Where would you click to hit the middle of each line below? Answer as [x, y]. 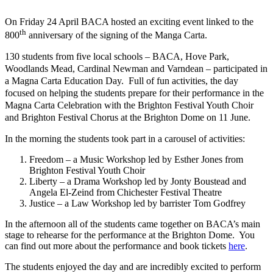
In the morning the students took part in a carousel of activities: [125, 139]
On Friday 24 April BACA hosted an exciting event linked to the [129, 22]
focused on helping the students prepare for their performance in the [134, 93]
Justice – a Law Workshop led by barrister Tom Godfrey [137, 204]
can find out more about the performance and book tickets [117, 246]
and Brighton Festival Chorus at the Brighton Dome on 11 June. [128, 118]
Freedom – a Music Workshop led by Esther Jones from [136, 160]
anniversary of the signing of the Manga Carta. [117, 35]
